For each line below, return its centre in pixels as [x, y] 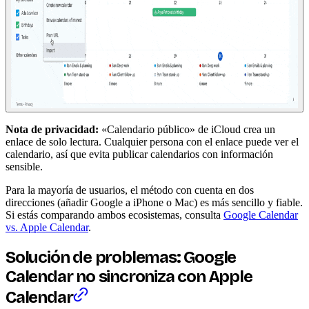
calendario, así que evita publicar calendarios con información [139, 154]
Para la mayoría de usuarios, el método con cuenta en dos [130, 190]
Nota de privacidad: [52, 129]
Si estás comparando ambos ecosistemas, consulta [114, 215]
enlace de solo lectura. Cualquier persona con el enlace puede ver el [152, 141]
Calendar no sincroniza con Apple [129, 276]
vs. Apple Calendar [47, 227]
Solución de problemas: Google [121, 257]
